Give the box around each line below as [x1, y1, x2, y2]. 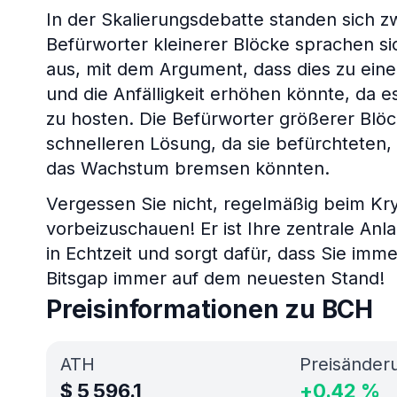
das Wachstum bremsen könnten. [46, 158, 330, 179]
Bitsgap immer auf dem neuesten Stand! [46, 268, 385, 289]
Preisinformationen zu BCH [46, 294, 373, 324]
